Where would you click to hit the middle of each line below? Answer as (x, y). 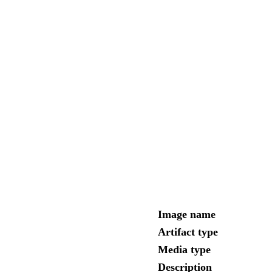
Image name (187, 215)
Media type (184, 250)
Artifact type (188, 232)
